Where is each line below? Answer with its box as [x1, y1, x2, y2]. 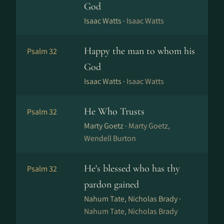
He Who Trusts [84, 105, 144, 117]
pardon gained [84, 178, 139, 190]
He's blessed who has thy [84, 162, 180, 174]
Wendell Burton [84, 133, 136, 143]
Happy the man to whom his [84, 45, 195, 57]
